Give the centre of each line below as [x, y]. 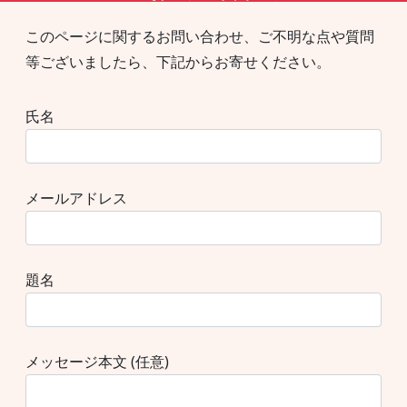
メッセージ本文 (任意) [97, 361]
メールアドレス [76, 198]
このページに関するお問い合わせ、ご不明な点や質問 [200, 36]
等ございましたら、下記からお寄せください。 [178, 61]
